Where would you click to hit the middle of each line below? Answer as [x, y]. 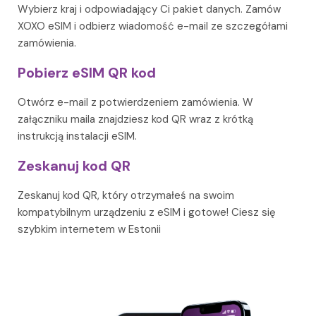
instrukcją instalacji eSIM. [77, 136]
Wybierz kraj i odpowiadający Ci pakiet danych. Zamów [149, 9]
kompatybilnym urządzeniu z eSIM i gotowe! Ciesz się [147, 212]
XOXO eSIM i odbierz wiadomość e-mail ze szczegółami [153, 26]
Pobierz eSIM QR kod [87, 72]
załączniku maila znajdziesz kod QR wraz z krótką [135, 119]
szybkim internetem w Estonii [89, 229]
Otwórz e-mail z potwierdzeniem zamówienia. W [135, 102]
